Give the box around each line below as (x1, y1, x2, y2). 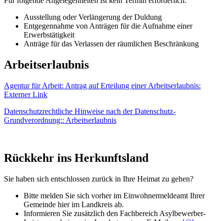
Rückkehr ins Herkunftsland (4, 151, 148, 164)
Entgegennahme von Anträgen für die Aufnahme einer (24, 22, 192, 31)
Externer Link (4, 90, 47, 99)
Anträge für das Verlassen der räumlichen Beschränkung (24, 39, 199, 48)
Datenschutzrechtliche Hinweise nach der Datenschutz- (4, 107, 176, 115)
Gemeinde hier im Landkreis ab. (24, 200, 124, 209)
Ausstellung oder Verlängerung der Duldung (24, 13, 162, 22)
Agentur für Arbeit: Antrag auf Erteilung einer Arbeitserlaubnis (4, 81, 199, 90)
